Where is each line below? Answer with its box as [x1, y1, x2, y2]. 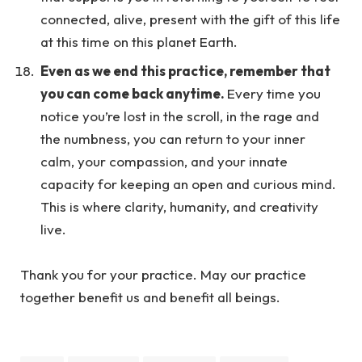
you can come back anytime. [40, 84, 227, 102]
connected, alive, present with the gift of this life [40, 11, 340, 28]
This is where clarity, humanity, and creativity [40, 197, 318, 215]
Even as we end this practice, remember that [40, 61, 330, 79]
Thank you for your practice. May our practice [20, 265, 306, 283]
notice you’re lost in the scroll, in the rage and [40, 107, 319, 124]
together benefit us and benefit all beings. [20, 288, 280, 305]
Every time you [227, 84, 321, 102]
